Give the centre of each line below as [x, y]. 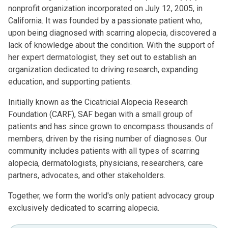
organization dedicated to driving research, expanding [103, 69]
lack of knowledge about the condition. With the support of [111, 45]
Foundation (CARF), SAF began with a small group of [101, 114]
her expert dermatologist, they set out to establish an [102, 57]
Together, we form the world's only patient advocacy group [111, 196]
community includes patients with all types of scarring [104, 151]
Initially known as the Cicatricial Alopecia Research [98, 102]
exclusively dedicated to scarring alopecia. [84, 208]
